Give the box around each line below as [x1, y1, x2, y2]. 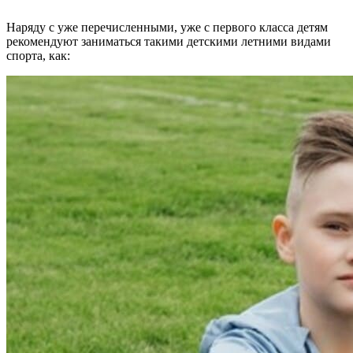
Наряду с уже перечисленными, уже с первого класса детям [6, 20, 328, 35]
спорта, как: [6, 49, 70, 63]
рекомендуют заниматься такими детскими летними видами [6, 35, 331, 49]
